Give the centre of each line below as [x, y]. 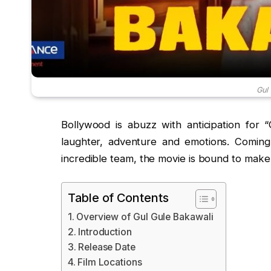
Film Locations [109, 263]
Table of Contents [118, 198]
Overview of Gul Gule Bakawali [145, 217]
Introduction [105, 232]
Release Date [106, 247]
